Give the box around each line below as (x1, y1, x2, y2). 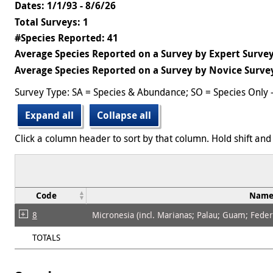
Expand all (25, 108, 74, 122)
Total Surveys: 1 (15, 15, 88, 29)
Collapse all (97, 108, 151, 122)
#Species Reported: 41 (15, 30, 118, 44)
